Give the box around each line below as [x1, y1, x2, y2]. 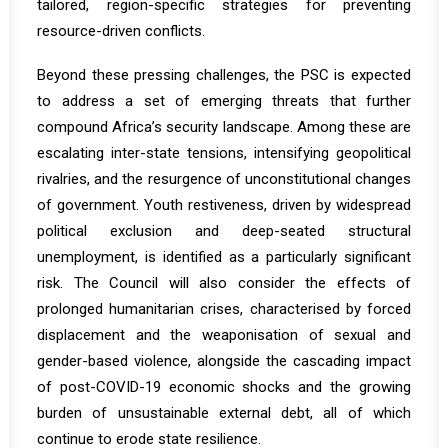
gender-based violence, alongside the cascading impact [37, 352, 411, 370]
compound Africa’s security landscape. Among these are [37, 118, 411, 136]
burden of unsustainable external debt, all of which [37, 404, 411, 422]
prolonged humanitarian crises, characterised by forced [37, 300, 411, 318]
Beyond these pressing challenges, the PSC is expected [37, 66, 411, 84]
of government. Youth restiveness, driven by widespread [37, 196, 411, 214]
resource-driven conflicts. [37, 22, 205, 40]
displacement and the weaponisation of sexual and [37, 326, 411, 344]
